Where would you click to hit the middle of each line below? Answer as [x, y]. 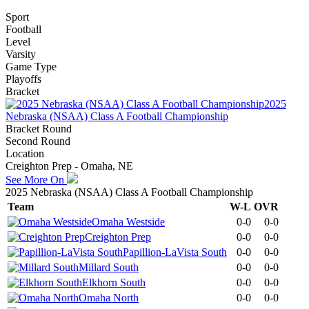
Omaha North [109, 297]
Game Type [31, 66]
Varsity [21, 54]
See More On [36, 179]
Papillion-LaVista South [175, 252]
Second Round [38, 141]
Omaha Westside [128, 221]
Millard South [109, 267]
